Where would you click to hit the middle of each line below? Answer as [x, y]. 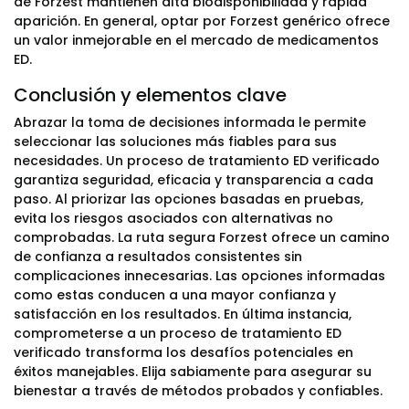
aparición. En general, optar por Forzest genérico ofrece [202, 21]
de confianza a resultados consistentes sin [158, 257]
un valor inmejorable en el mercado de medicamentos [196, 40]
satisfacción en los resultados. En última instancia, [183, 314]
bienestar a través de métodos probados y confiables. [198, 391]
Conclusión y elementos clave [150, 95]
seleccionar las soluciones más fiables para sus [175, 142]
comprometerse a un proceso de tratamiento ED [178, 333]
